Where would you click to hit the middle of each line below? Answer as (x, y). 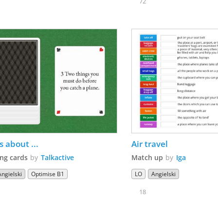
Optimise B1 (48, 174)
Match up (147, 157)
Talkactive (58, 157)
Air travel (150, 144)
